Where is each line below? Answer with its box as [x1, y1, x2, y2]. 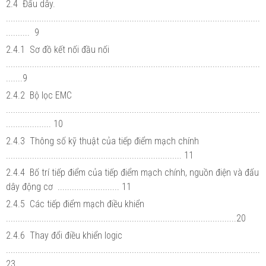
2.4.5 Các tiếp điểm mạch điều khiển [6, 198, 147, 210]
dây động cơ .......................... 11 [6, 180, 131, 192]
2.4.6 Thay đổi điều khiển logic [6, 229, 125, 241]
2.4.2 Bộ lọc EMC [6, 89, 74, 101]
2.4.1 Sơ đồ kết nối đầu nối [6, 43, 112, 55]
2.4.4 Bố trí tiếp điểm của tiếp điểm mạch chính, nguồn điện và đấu [6, 166, 259, 178]
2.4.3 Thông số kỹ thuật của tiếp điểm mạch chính [6, 135, 201, 147]
